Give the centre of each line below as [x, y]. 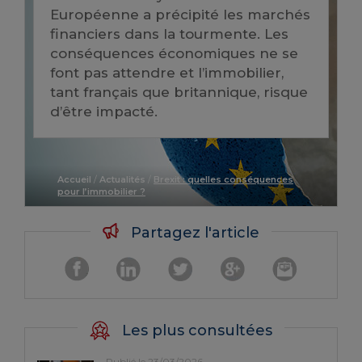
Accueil [74, 179]
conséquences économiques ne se [174, 53]
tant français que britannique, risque [179, 92]
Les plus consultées [195, 330]
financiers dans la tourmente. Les [169, 34]
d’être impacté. [104, 112]
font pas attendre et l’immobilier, [167, 73]
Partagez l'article [193, 233]
